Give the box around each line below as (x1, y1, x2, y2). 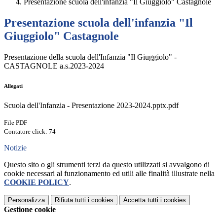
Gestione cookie (4, 205, 56, 214)
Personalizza (8, 196, 45, 204)
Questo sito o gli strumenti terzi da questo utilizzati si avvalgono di (4, 160, 210, 169)
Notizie (4, 144, 27, 152)
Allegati (4, 83, 23, 89)
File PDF (4, 119, 27, 127)
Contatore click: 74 (4, 128, 56, 136)
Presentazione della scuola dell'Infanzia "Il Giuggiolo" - (4, 53, 177, 62)
